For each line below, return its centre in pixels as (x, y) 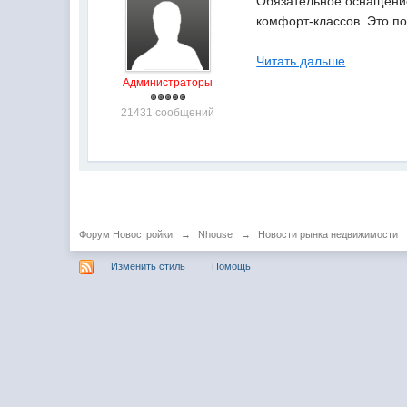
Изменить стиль (149, 266)
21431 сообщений (168, 113)
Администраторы (168, 83)
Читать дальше (301, 61)
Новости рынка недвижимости (328, 234)
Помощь (232, 266)
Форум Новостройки (126, 234)
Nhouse (216, 234)
